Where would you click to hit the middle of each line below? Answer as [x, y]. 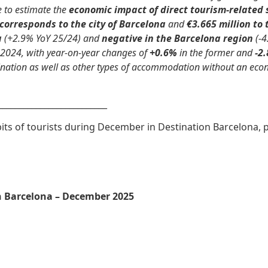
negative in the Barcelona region [177, 38]
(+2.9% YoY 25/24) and [52, 38]
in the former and [216, 52]
